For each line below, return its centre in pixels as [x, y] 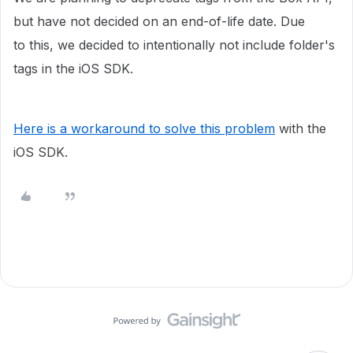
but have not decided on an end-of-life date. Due [159, 21]
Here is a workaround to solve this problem [144, 128]
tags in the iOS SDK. [75, 69]
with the [301, 128]
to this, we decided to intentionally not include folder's [174, 45]
